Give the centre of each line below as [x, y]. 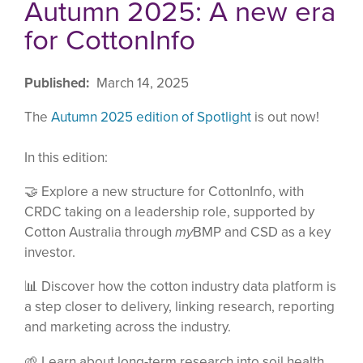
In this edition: [68, 158]
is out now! [285, 117]
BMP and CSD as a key [262, 233]
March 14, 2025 [142, 83]
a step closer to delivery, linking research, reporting [179, 307]
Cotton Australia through [100, 233]
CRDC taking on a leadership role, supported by [169, 212]
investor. [50, 253]
